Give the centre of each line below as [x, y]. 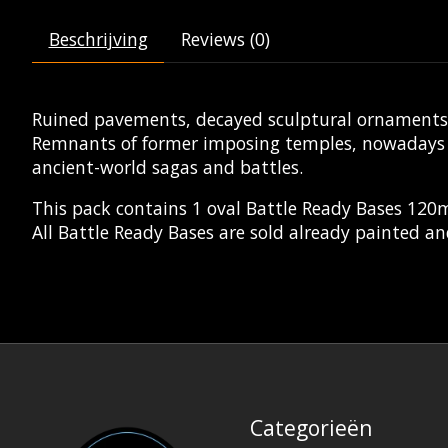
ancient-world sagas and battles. [167, 167]
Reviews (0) [225, 39]
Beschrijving [98, 39]
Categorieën [311, 428]
